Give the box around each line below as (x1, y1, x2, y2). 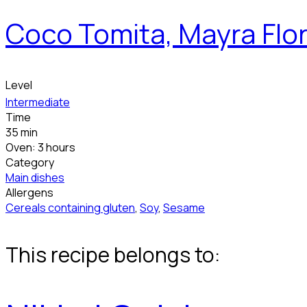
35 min (5, 125, 38, 140)
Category (5, 155, 54, 171)
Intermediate (5, 95, 70, 110)
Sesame (163, 200, 205, 216)
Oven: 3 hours (5, 140, 75, 156)
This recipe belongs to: (5, 241, 220, 269)
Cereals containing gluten (5, 200, 135, 216)
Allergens (5, 185, 53, 201)
